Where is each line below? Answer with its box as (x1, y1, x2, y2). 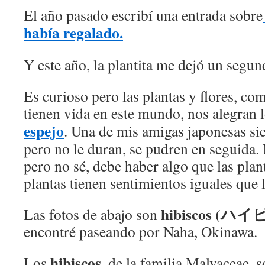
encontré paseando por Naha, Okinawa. (24, 221, 257, 241)
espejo (24, 119, 64, 142)
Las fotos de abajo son (24, 203, 161, 224)
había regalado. (24, 21, 123, 44)
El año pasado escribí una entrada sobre (24, 4, 263, 25)
